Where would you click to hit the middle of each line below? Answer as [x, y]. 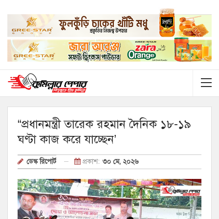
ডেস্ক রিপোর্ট [41, 161]
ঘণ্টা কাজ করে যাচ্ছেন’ [69, 139]
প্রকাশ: [91, 161]
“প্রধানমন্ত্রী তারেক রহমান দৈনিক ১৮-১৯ [104, 124]
